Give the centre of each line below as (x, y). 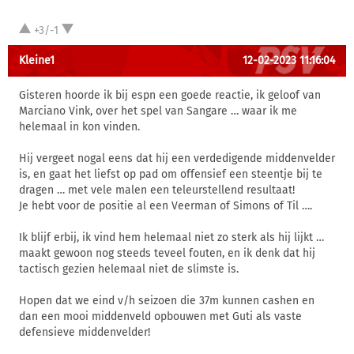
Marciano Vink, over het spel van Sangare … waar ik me (158, 111)
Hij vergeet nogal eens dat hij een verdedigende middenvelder (177, 158)
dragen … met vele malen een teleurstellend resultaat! (157, 190)
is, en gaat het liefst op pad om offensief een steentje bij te (171, 174)
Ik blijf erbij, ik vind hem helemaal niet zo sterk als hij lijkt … (171, 237)
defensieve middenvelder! (85, 332)
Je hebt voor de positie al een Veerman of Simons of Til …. (166, 206)
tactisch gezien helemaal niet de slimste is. (129, 269)
